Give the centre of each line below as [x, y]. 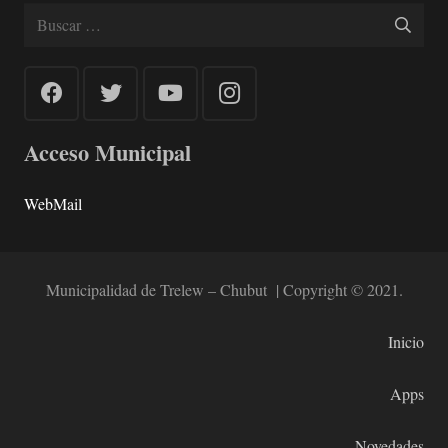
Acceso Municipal [107, 153]
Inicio [406, 342]
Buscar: [47, 15]
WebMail [53, 204]
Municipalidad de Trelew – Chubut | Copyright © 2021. [224, 290]
